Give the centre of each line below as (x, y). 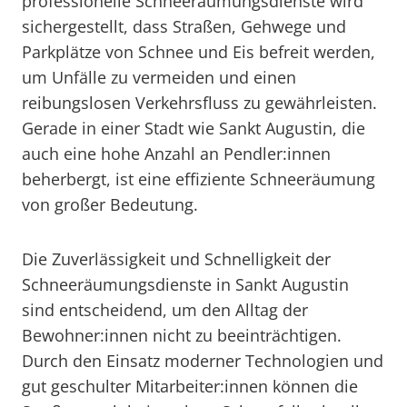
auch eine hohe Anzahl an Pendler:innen (176, 154)
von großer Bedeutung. (110, 204)
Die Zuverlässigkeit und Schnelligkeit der (176, 259)
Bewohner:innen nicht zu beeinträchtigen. (182, 335)
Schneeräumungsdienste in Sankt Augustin (185, 284)
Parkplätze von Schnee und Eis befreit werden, (199, 52)
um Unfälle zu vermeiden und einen (159, 77)
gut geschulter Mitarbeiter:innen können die (190, 386)
